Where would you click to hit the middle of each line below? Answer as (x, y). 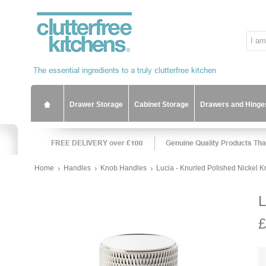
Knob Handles (123, 168)
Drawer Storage (96, 104)
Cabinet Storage (161, 104)
